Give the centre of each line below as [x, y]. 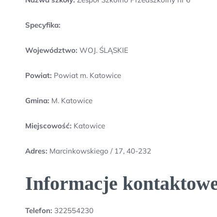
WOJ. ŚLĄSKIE [103, 50]
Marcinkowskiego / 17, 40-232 [100, 151]
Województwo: [51, 50]
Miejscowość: [48, 126]
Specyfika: [43, 25]
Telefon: [39, 210]
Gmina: [37, 101]
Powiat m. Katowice [86, 75]
